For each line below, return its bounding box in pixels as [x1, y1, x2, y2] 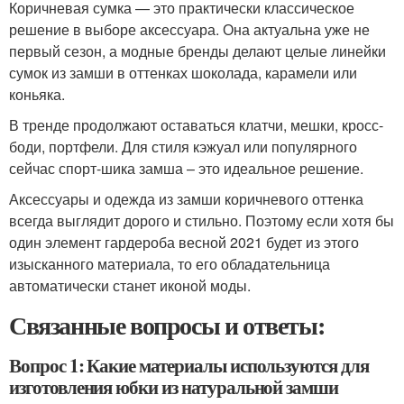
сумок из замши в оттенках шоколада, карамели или [9, 62, 357, 83]
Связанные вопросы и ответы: [9, 307, 325, 344]
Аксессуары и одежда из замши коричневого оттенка [9, 188, 363, 209]
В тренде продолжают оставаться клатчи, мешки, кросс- [9, 115, 383, 135]
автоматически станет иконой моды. [9, 275, 251, 296]
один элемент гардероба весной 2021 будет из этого [9, 232, 359, 252]
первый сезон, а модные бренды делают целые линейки [9, 41, 386, 61]
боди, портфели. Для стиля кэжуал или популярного [9, 136, 357, 157]
